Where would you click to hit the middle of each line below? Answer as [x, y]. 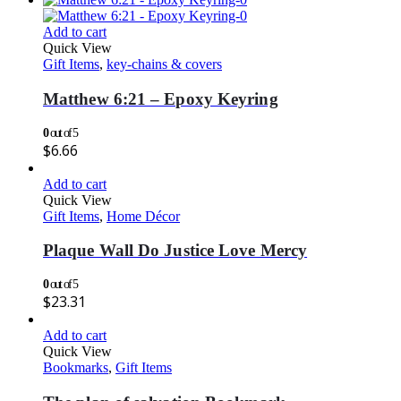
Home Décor [143, 216]
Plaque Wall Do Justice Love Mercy [175, 251]
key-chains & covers [164, 64]
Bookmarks [76, 368]
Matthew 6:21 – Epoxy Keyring [161, 98]
